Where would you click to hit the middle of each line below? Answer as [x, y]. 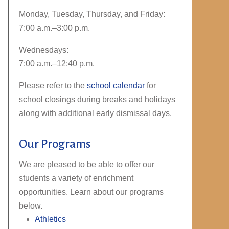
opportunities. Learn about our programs [91, 192]
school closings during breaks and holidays [97, 99]
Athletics [50, 219]
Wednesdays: [44, 50]
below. [31, 205]
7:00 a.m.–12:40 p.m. [57, 63]
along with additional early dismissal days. [95, 113]
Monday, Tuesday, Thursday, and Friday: [92, 14]
